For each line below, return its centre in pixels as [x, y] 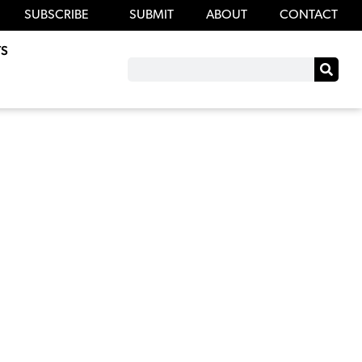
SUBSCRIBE [56, 16]
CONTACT [308, 16]
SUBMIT [151, 16]
